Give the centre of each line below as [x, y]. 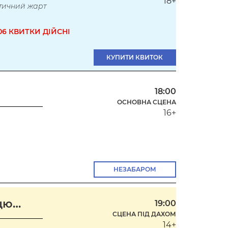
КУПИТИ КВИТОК [135, 57]
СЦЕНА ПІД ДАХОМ [144, 214]
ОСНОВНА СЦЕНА [146, 102]
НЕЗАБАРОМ [135, 169]
